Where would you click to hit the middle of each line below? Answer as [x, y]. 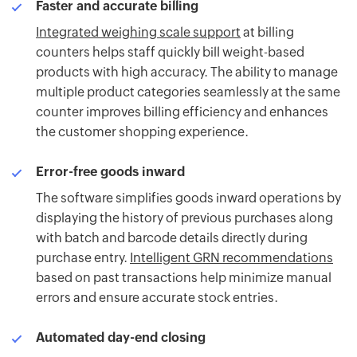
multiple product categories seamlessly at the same [188, 92]
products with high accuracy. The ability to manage [187, 73]
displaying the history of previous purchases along [184, 218]
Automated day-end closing [121, 338]
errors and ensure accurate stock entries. [157, 298]
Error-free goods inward [110, 172]
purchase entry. [83, 258]
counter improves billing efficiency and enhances [182, 112]
